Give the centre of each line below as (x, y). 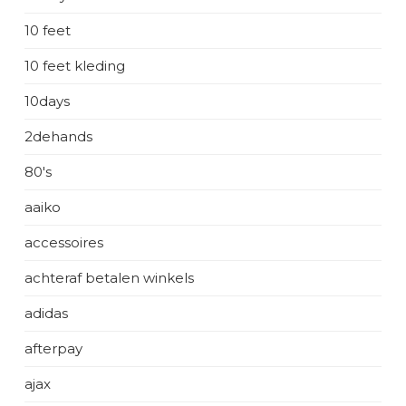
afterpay (53, 348)
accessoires (64, 242)
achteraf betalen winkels (109, 278)
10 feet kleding (75, 66)
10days (47, 101)
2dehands (58, 136)
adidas (46, 313)
